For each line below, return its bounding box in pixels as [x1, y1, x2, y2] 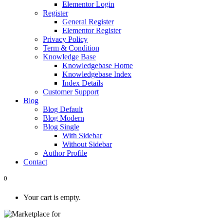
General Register [62, 18, 114, 26]
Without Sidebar [62, 140, 112, 149]
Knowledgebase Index [62, 70, 131, 79]
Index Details [62, 79, 103, 88]
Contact [23, 158, 47, 166]
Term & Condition [43, 44, 99, 53]
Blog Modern [43, 114, 84, 123]
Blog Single [43, 123, 79, 131]
